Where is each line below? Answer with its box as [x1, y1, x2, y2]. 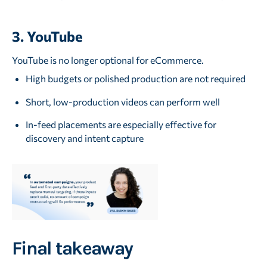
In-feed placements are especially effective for [26, 119, 217, 131]
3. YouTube [11, 27, 82, 45]
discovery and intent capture [26, 132, 144, 144]
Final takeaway [11, 237, 133, 260]
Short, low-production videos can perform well [26, 95, 221, 107]
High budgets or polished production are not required [26, 72, 246, 84]
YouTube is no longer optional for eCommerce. [11, 54, 204, 66]
